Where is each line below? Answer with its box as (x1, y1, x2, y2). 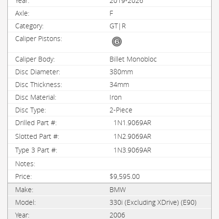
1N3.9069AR (113, 145, 151, 154)
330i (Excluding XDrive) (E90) (109, 197, 197, 207)
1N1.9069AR (113, 118, 151, 127)
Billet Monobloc (109, 54, 157, 64)
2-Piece (109, 105, 132, 114)
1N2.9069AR (113, 131, 151, 141)
